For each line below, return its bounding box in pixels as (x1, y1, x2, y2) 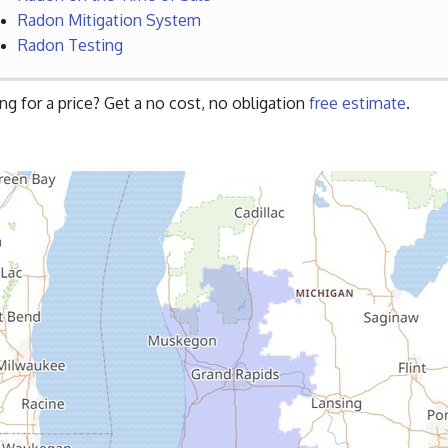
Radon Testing (17, 35, 123, 56)
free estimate (309, 93, 406, 114)
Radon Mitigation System (17, 10, 201, 31)
